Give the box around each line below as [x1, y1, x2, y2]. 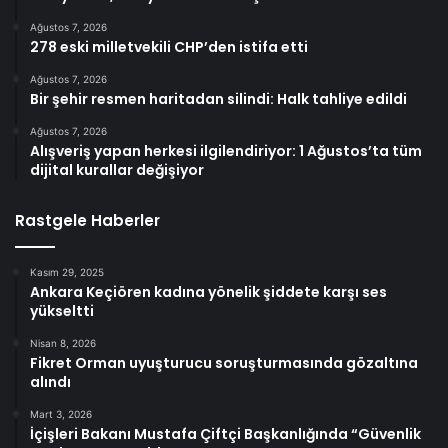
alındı [30, 372, 71, 393]
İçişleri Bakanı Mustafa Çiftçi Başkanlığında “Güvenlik [30, 424, 421, 445]
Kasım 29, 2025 [30, 266, 104, 279]
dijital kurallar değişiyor [30, 160, 204, 181]
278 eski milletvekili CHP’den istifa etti [30, 37, 308, 58]
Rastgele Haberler [15, 210, 160, 232]
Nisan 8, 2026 [30, 337, 96, 350]
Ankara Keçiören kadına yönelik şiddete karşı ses [30, 282, 387, 303]
